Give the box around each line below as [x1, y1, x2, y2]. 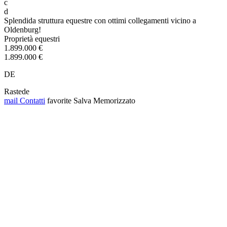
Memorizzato [93, 96, 135, 105]
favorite [47, 96, 71, 105]
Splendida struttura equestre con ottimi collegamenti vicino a [4, 16, 196, 25]
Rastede [4, 87, 29, 96]
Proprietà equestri [4, 34, 60, 43]
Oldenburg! [4, 25, 41, 34]
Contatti [18, 96, 45, 105]
